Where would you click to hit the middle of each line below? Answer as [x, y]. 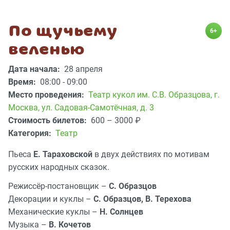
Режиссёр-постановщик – [59, 186]
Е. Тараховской [64, 155]
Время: [23, 82]
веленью [46, 50]
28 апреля [83, 69]
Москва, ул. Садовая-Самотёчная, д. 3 [81, 108]
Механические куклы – [54, 212]
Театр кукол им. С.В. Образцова [149, 95]
